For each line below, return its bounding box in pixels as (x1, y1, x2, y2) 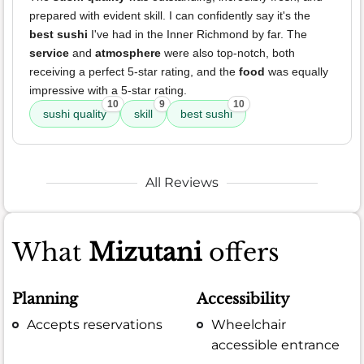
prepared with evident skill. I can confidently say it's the (29, 9, 310, 23)
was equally (265, 65, 328, 79)
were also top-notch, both (161, 46, 295, 60)
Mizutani (89, 237, 201, 268)
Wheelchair (211, 316, 287, 332)
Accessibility (197, 289, 291, 308)
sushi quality (43, 107, 106, 121)
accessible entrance (211, 336, 340, 353)
